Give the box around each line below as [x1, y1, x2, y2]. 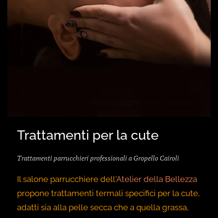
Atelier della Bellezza [116, 174, 197, 184]
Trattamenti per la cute [17, 127, 159, 143]
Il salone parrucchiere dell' [17, 174, 116, 184]
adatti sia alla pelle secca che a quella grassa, [17, 202, 189, 213]
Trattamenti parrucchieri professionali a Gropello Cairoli [17, 153, 179, 163]
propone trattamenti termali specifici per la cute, [17, 188, 200, 199]
